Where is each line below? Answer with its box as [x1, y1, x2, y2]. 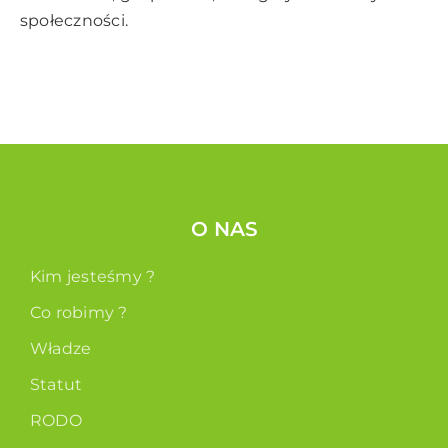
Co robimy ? [30, 303, 128, 323]
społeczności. [20, 11, 129, 31]
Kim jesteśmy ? [30, 267, 156, 287]
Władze [30, 339, 92, 359]
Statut [30, 375, 83, 395]
